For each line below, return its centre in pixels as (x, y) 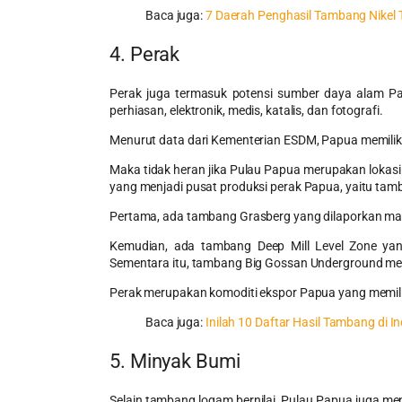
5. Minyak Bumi (175, 361)
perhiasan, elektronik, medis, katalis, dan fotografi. (246, 110)
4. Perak (145, 54)
